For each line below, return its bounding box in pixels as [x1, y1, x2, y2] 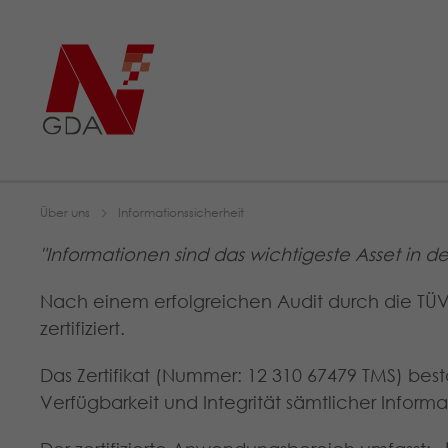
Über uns [40, 203, 90, 221]
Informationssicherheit [118, 203, 244, 221]
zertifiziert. [40, 315, 125, 341]
